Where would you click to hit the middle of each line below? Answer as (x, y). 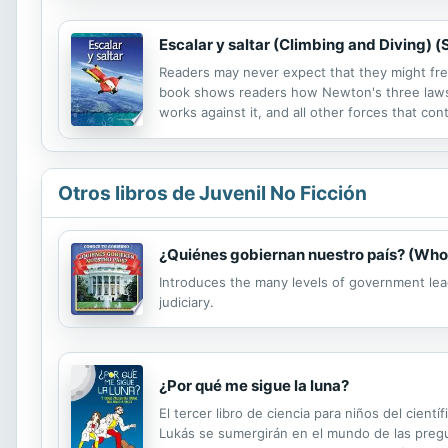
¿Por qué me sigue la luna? (254, 385)
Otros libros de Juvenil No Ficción (212, 192)
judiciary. (186, 301)
